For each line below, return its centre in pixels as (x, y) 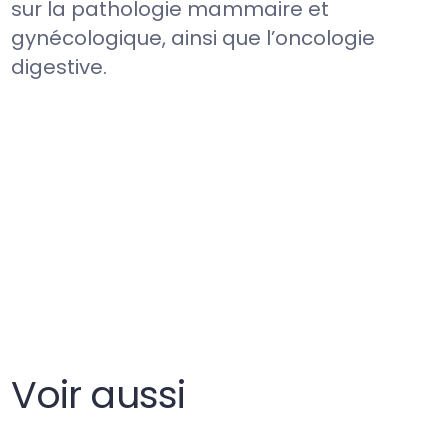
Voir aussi (98, 394)
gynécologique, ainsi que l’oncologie (193, 37)
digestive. (59, 66)
